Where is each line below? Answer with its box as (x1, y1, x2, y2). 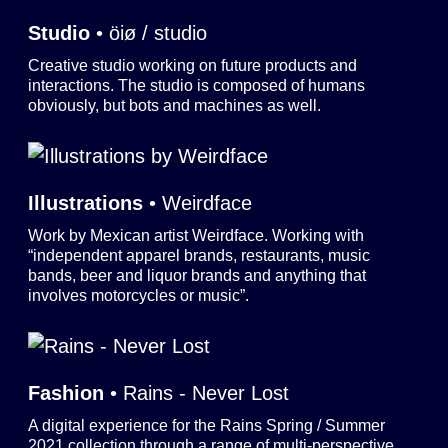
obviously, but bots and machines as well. (27, 97, 321, 114)
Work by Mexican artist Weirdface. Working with (27, 227, 364, 244)
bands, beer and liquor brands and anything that (27, 267, 366, 284)
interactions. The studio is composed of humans (27, 77, 365, 94)
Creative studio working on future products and (27, 57, 357, 74)
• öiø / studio (89, 22, 207, 44)
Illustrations (27, 192, 143, 214)
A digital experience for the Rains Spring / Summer (27, 417, 385, 434)
